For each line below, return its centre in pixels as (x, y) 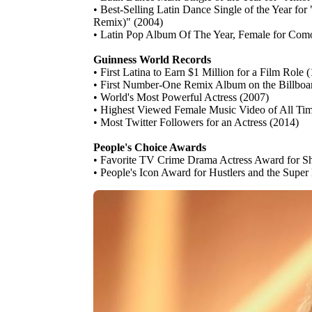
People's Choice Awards (150, 148)
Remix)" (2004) (128, 22)
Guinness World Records (152, 60)
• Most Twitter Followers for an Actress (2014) (196, 123)
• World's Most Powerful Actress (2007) (181, 97)
